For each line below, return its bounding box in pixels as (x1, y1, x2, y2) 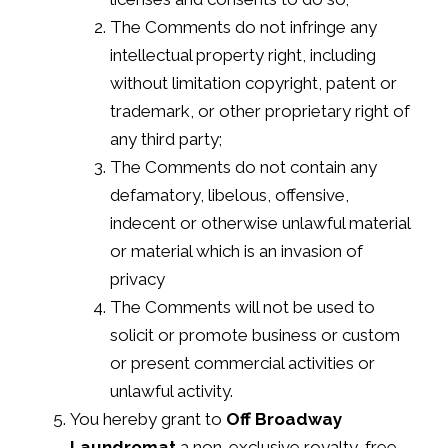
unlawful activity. (110, 380, 233, 401)
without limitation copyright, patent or (110, 72, 397, 93)
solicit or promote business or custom (110, 324, 400, 345)
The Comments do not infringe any (110, 16, 377, 37)
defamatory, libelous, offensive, (110, 184, 349, 205)
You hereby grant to (70, 408, 226, 429)
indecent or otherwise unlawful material (110, 212, 410, 233)
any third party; (110, 128, 222, 149)
